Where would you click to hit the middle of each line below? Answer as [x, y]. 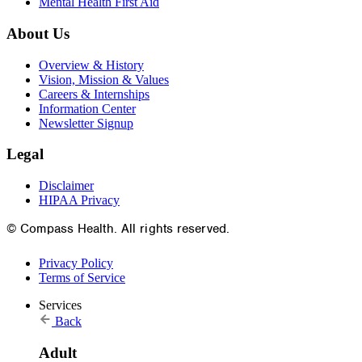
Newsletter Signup [86, 123]
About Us [38, 34]
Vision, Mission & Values [104, 79]
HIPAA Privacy [79, 200]
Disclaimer [66, 186]
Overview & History [91, 65]
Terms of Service [82, 278]
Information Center [87, 108]
